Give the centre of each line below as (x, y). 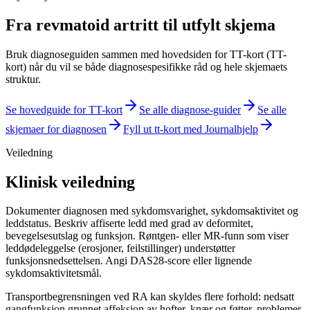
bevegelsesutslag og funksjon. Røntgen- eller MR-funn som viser (147, 236)
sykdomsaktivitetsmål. (54, 273)
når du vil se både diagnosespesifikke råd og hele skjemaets (157, 66)
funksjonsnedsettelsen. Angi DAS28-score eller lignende (129, 261)
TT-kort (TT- (258, 54)
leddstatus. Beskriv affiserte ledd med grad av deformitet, (129, 224)
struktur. (23, 79)
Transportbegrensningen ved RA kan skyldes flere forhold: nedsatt (150, 297)
